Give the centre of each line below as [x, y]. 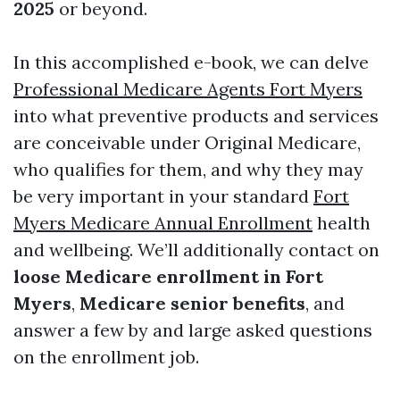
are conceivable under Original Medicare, [187, 142]
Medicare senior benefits [192, 303]
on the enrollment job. [106, 357]
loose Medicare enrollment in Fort [168, 276]
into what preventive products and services [196, 116]
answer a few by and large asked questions [193, 330]
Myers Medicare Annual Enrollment [163, 223]
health [342, 223]
